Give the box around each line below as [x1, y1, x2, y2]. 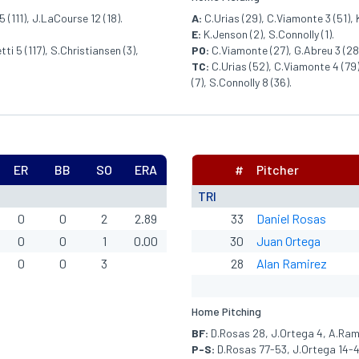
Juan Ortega [256, 233, 321, 248]
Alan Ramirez [256, 256, 327, 271]
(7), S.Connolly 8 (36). [192, 75, 292, 89]
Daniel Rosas [256, 211, 326, 226]
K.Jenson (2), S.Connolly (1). [201, 27, 334, 41]
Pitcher [256, 162, 299, 177]
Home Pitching [192, 305, 261, 318]
